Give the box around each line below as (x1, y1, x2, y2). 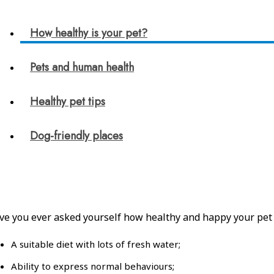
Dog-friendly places (30, 127, 123, 144)
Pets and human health (30, 59, 134, 75)
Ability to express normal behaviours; (11, 259, 174, 272)
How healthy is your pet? (30, 24, 147, 41)
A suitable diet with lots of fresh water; (11, 237, 180, 250)
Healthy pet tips (30, 93, 105, 109)
